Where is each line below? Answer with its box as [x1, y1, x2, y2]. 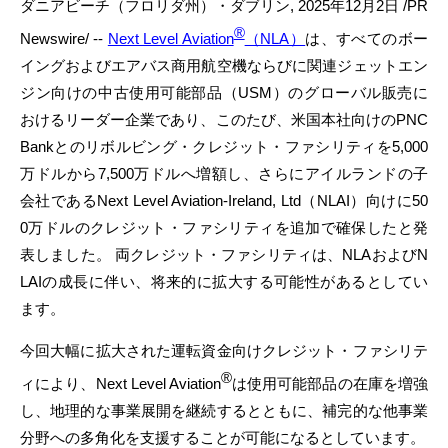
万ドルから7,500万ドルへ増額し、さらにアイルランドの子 [20, 165, 428, 182]
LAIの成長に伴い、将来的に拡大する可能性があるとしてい [20, 273, 428, 290]
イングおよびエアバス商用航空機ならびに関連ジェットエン [20, 57, 428, 74]
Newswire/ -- [20, 30, 108, 47]
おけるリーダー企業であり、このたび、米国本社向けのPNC [20, 111, 428, 128]
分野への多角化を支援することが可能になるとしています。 [20, 429, 425, 446]
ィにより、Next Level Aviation [20, 375, 221, 392]
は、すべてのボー [305, 30, 429, 47]
